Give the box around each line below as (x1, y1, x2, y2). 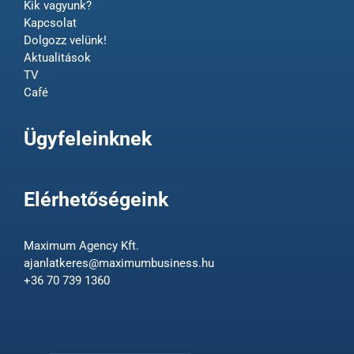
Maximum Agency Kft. (23, 239, 139, 253)
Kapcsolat (23, 16, 77, 30)
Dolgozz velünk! (23, 33, 107, 47)
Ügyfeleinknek (23, 127, 152, 150)
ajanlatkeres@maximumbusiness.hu (23, 256, 214, 270)
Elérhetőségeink (23, 188, 168, 211)
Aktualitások (23, 51, 91, 65)
